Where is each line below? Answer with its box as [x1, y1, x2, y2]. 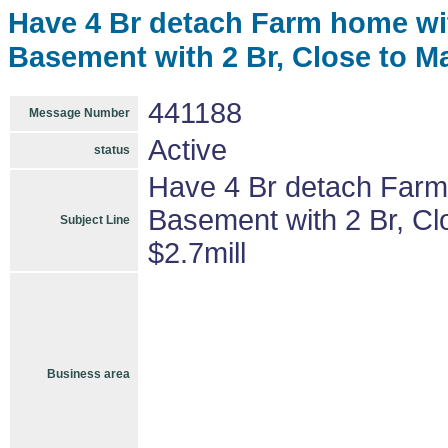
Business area [47, 367, 130, 381]
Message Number [29, 106, 130, 120]
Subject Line [60, 213, 130, 227]
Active [148, 134, 227, 166]
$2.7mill [148, 237, 246, 269]
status [94, 143, 130, 157]
